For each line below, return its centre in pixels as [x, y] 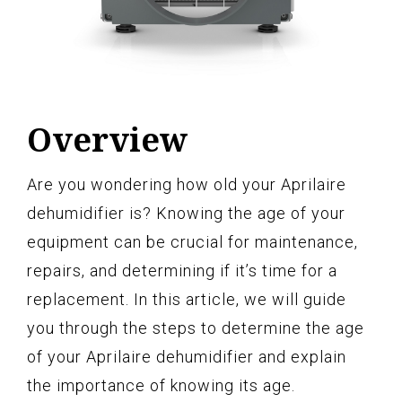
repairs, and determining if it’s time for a [182, 271]
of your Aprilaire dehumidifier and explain [187, 357]
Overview [107, 140]
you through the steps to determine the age [196, 328]
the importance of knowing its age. [161, 386]
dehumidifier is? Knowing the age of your [186, 214]
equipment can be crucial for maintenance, [192, 242]
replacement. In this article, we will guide [187, 300]
